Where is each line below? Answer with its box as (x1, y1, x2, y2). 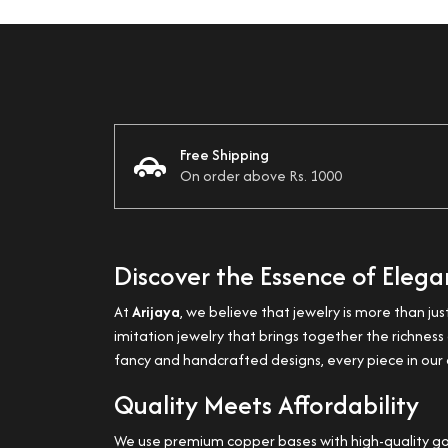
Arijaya (132, 301, 180, 322)
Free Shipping (180, 144, 269, 165)
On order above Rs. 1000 (180, 165, 342, 186)
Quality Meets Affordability (114, 386, 419, 423)
